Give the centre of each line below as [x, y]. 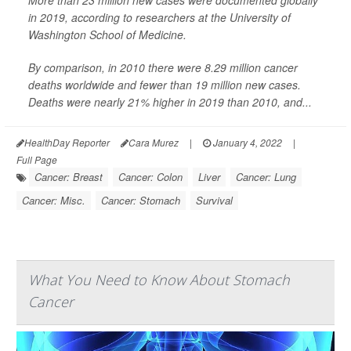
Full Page [37, 159]
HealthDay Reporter [67, 142]
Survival [214, 200]
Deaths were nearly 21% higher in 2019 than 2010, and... [170, 102]
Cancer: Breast [69, 177]
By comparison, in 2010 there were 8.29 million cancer [163, 67]
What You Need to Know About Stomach [159, 280]
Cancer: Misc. [54, 200]
